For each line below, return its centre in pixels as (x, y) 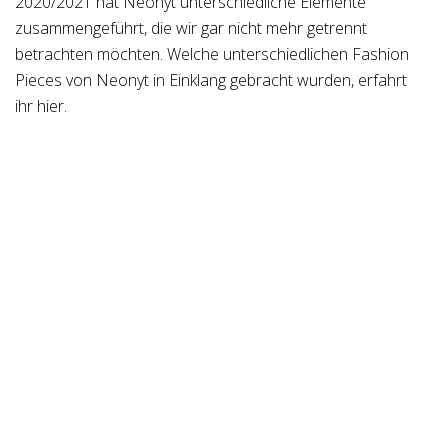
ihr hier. (41, 106)
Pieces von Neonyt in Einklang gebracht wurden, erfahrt (211, 80)
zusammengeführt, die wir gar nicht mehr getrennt (191, 28)
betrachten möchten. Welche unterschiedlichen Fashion (212, 54)
